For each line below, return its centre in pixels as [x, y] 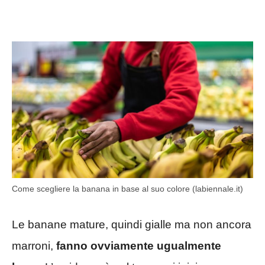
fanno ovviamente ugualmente [137, 245]
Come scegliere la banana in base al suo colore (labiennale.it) [127, 189]
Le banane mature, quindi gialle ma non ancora [132, 224]
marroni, [33, 245]
